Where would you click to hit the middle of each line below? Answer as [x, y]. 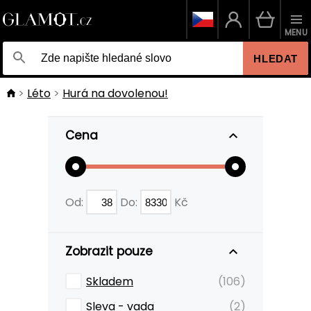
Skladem [110, 281]
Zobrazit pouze [109, 251]
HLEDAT [276, 58]
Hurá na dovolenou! [115, 93]
